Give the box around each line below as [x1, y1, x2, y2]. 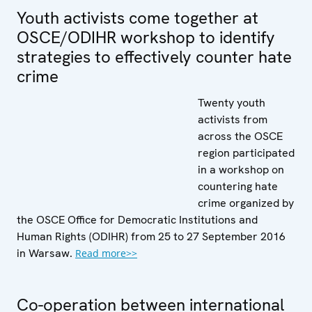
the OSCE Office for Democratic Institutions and [17, 212, 258, 227]
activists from [198, 111, 267, 127]
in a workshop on [198, 162, 284, 177]
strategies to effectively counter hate [17, 45, 292, 68]
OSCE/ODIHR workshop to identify [17, 26, 275, 48]
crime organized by [198, 195, 294, 210]
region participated [198, 145, 295, 160]
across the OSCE [198, 128, 283, 143]
